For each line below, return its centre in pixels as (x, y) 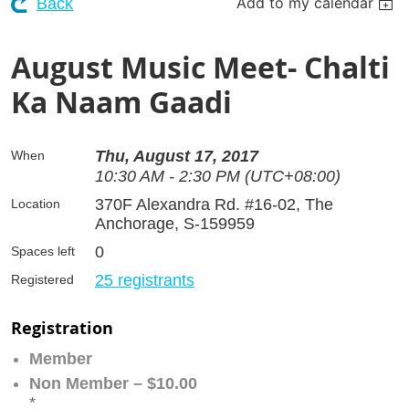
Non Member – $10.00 (113, 383)
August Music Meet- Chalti (200, 67)
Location (36, 203)
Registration (62, 328)
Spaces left (43, 251)
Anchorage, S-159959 (175, 223)
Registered (42, 279)
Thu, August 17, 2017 (177, 156)
